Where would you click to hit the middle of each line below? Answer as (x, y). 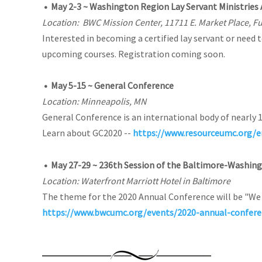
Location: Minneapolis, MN (94, 101)
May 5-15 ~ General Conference (112, 85)
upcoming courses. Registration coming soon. (134, 54)
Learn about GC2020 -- (87, 132)
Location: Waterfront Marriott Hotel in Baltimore (136, 180)
